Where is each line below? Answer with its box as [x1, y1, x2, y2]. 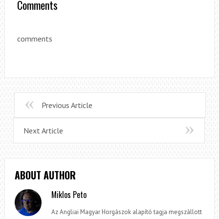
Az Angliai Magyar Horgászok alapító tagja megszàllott [51, 208, 202, 217]
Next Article [23, 126, 63, 136]
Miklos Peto [51, 189, 87, 201]
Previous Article [41, 100, 92, 110]
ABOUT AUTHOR [14, 168, 76, 183]
